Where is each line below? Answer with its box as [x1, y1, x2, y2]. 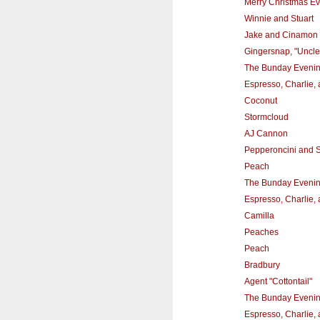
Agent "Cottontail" [244, 276, 312, 286]
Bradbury [244, 259, 280, 270]
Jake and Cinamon [244, 29, 318, 40]
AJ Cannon [244, 128, 288, 139]
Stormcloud [244, 111, 289, 122]
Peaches [244, 226, 279, 237]
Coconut [244, 95, 277, 106]
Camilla [244, 210, 274, 221]
